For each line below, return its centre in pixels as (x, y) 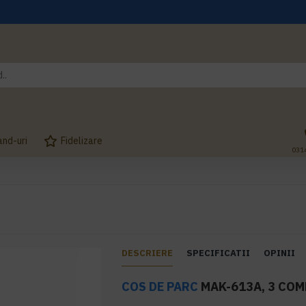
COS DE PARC (160, 287)
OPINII (280, 253)
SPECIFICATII (219, 253)
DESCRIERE (148, 253)
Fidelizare (82, 140)
